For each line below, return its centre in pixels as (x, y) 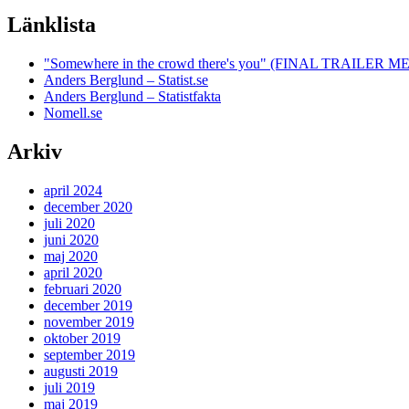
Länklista (52, 25)
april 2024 (73, 191)
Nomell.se (73, 113)
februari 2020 (83, 289)
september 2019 (89, 355)
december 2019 (88, 306)
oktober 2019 (82, 339)
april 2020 (73, 273)
